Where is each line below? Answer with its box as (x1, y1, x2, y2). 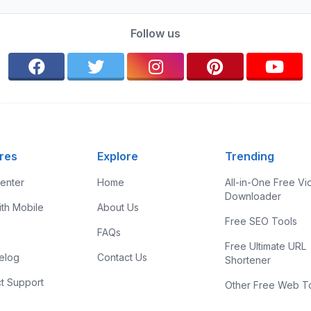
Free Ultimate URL (225, 240, 307, 252)
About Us (96, 201, 139, 213)
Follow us (131, 26, 180, 40)
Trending (225, 149, 275, 163)
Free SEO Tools (225, 215, 298, 227)
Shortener (225, 254, 271, 266)
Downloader (225, 190, 282, 202)
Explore (96, 149, 138, 163)
